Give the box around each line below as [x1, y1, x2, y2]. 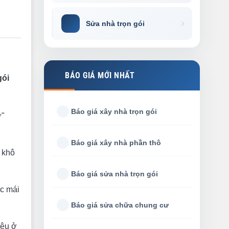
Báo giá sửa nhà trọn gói [71, 169, 158, 178]
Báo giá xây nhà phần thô [71, 138, 161, 147]
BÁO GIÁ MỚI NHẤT [65, 71, 134, 80]
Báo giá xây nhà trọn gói [71, 107, 157, 116]
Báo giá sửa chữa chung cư [71, 200, 169, 209]
